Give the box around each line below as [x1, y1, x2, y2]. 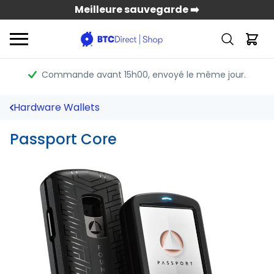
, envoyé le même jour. [147, 68, 246, 81]
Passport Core [10, 129, 117, 149]
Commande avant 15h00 [41, 68, 148, 81]
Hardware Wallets [13, 100, 100, 114]
